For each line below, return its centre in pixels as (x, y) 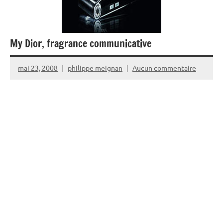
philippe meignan (95, 68)
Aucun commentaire (164, 68)
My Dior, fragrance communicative (81, 43)
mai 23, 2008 (38, 68)
